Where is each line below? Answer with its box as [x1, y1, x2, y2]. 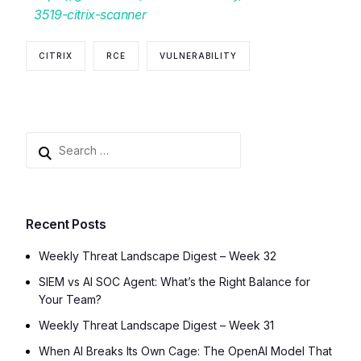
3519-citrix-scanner [34, 6, 147, 23]
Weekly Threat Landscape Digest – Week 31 [39, 317, 275, 332]
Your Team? [39, 292, 102, 306]
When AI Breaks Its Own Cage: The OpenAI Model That [39, 343, 333, 358]
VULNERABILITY [160, 50, 238, 60]
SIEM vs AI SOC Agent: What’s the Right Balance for [39, 274, 311, 288]
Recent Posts [26, 215, 106, 232]
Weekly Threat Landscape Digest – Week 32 [39, 248, 277, 263]
